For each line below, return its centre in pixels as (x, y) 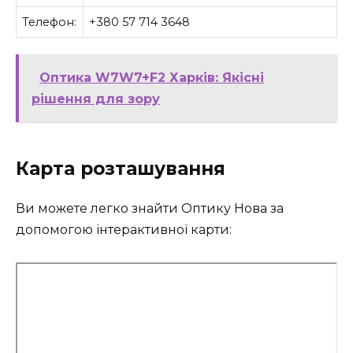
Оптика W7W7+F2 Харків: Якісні (152, 78)
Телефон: (50, 22)
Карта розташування (121, 169)
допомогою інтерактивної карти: (124, 230)
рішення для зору (96, 99)
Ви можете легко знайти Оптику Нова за (150, 209)
